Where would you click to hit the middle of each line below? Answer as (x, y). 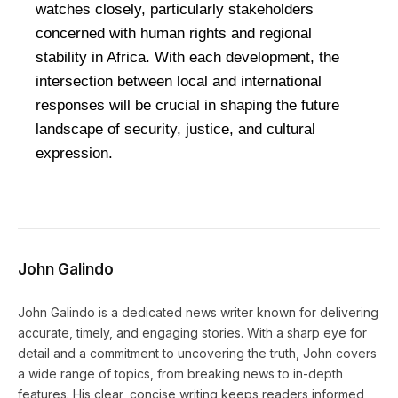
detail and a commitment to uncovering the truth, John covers (197, 354)
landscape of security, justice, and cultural (175, 130)
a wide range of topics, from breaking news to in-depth (180, 374)
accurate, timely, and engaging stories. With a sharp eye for (192, 333)
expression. (74, 154)
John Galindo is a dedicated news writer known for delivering (198, 313)
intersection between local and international (179, 82)
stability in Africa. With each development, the (187, 58)
